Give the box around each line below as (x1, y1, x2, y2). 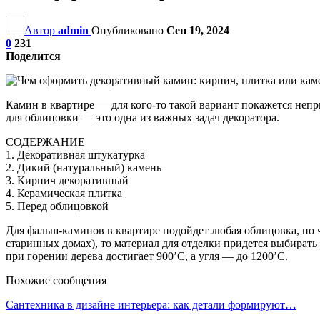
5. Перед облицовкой (6, 199, 109, 212)
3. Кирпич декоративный (6, 174, 129, 186)
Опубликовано (91, 24, 166, 36)
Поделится (6, 49, 61, 62)
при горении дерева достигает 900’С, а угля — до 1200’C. (6, 249, 288, 262)
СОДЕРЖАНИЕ (6, 135, 85, 148)
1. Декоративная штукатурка (6, 148, 145, 161)
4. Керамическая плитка (6, 186, 122, 199)
